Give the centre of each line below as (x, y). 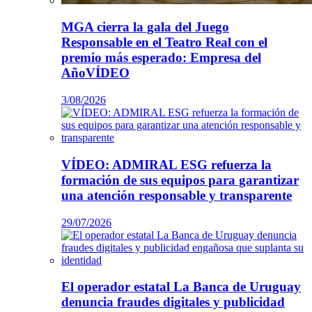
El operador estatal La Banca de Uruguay (181, 287)
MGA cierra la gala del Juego (145, 27)
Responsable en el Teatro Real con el (164, 42)
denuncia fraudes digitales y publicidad (173, 302)
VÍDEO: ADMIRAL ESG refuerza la (166, 164)
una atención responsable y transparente (177, 195)
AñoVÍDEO (95, 73)
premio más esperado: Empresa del (161, 58)
